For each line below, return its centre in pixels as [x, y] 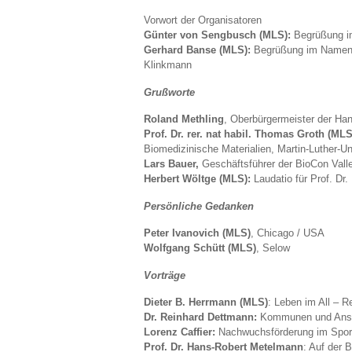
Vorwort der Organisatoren [203, 20]
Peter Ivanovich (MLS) [197, 233]
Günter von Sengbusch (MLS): [217, 35]
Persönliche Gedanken [199, 206]
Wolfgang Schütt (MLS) [200, 248]
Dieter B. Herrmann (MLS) [206, 302]
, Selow [273, 248]
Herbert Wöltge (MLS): [197, 179]
